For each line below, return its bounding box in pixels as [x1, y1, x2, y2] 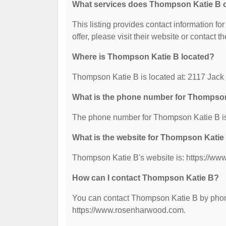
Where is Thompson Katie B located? [72, 52, 214, 61]
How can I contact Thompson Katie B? [72, 173, 219, 182]
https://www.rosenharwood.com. [72, 205, 186, 214]
